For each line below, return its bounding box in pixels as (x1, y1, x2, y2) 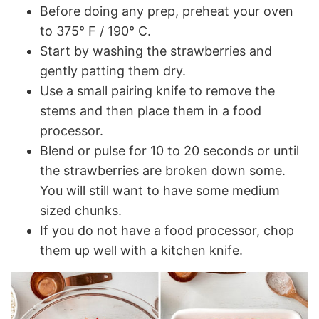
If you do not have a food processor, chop (40, 222, 294, 238)
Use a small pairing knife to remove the (40, 83, 275, 98)
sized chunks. (40, 202, 122, 218)
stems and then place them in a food (40, 103, 261, 118)
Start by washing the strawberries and (40, 43, 272, 58)
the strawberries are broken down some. (40, 162, 286, 178)
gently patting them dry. (40, 63, 186, 78)
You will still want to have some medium (40, 182, 280, 198)
